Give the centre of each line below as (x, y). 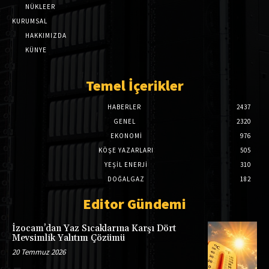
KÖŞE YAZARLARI (126, 150)
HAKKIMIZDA (46, 36)
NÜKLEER (40, 7)
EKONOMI (126, 136)
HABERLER (124, 107)
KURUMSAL (30, 21)
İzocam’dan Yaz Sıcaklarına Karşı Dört (94, 229)
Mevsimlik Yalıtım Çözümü (68, 238)
